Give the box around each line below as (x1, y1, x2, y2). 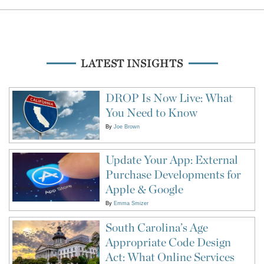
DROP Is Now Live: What (105, 90, 233, 105)
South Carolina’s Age (105, 220, 208, 235)
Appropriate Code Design (105, 235, 231, 249)
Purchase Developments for (105, 167, 241, 181)
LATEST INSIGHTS (81, 57, 183, 70)
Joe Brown (113, 123, 140, 130)
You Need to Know (105, 105, 197, 120)
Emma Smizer (113, 200, 148, 206)
